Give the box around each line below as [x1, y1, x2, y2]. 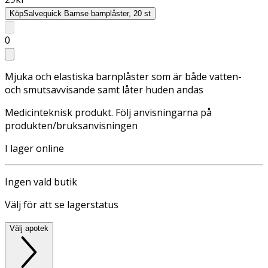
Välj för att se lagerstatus [5, 197, 118, 211]
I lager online [5, 141, 64, 155]
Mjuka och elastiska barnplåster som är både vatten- [5, 69, 242, 83]
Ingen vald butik [5, 175, 77, 188]
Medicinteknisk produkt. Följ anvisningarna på [5, 105, 212, 119]
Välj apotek [10, 223, 48, 233]
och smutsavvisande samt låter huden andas [5, 83, 203, 96]
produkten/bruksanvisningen [5, 118, 138, 132]
